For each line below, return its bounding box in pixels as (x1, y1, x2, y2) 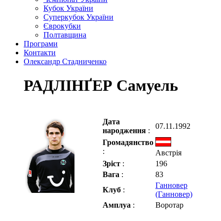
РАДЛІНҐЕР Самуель (24, 76, 178, 95)
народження (103, 126, 148, 135)
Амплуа (103, 200, 133, 209)
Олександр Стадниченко (24, 57, 107, 66)
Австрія (155, 148, 182, 157)
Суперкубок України (43, 13, 113, 21)
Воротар (155, 200, 184, 209)
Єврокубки (43, 22, 81, 30)
